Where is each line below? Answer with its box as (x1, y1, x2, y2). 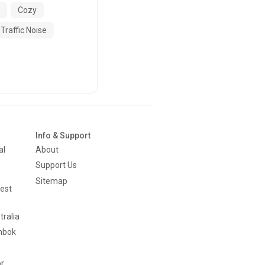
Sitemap (35, 176, 67, 186)
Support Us (35, 160, 77, 170)
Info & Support (35, 131, 91, 140)
